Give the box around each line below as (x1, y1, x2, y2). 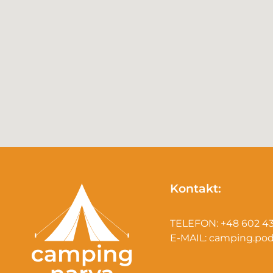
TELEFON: (169, 218, 221, 230)
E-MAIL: (169, 232, 209, 244)
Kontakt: (169, 182, 221, 196)
